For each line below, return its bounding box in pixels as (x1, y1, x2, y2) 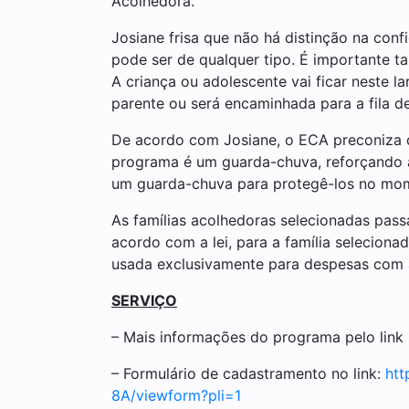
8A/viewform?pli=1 (111, 385, 241, 404)
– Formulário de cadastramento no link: (111, 363, 385, 383)
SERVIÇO (111, 290, 177, 309)
